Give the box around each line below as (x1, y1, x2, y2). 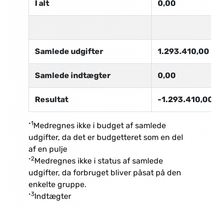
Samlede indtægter (34, 71, 110, 81)
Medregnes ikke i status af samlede (34, 156, 163, 166)
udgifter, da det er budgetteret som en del (28, 133, 183, 142)
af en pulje (28, 144, 67, 154)
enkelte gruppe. (28, 180, 86, 190)
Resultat (34, 95, 68, 105)
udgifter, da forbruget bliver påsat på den (28, 168, 181, 178)
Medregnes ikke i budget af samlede (33, 121, 166, 131)
